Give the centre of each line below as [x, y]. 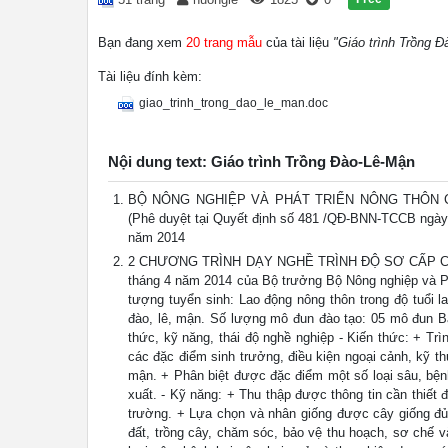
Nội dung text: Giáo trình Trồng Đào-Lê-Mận [261, 161]
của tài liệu [297, 42]
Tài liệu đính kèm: [150, 76]
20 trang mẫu [224, 42]
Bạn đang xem [142, 42]
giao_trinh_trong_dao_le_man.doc [233, 103]
